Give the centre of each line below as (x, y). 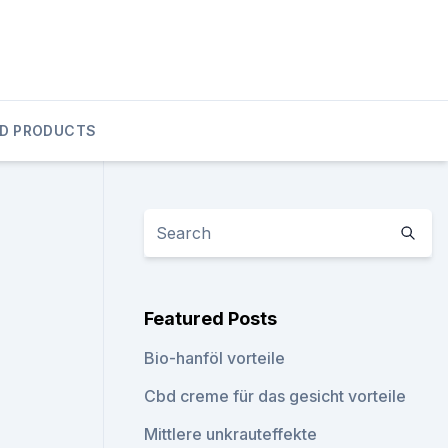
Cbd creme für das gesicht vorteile (275, 396)
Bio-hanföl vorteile (215, 358)
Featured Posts (211, 318)
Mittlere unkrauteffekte (231, 434)
